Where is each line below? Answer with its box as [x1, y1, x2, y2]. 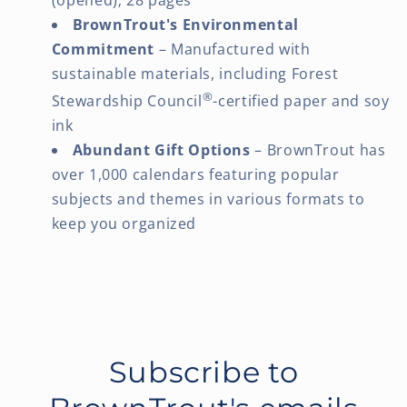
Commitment [51, 38, 155, 59]
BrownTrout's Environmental [72, 14, 299, 35]
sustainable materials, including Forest [51, 63, 339, 84]
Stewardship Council [51, 90, 203, 111]
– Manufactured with [154, 38, 311, 59]
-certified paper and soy [213, 90, 390, 111]
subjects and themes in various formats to [51, 188, 365, 209]
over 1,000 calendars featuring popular [51, 164, 340, 184]
